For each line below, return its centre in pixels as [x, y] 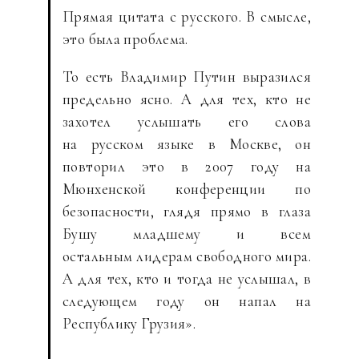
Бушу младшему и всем [187, 234]
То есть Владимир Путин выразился [187, 77]
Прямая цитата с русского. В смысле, [187, 16]
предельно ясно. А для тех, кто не [187, 99]
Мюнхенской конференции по [187, 189]
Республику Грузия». [129, 323]
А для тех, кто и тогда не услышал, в [187, 278]
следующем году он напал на [187, 301]
